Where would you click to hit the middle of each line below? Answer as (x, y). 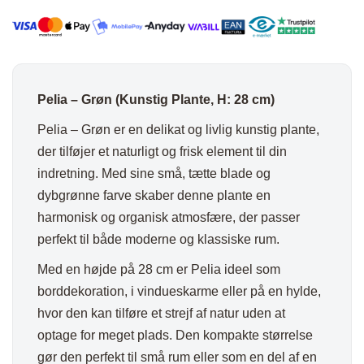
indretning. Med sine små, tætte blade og (154, 173)
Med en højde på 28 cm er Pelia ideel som (159, 269)
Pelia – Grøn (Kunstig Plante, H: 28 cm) (156, 99)
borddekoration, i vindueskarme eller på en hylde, (179, 291)
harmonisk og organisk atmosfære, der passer (169, 217)
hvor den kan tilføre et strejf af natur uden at (161, 313)
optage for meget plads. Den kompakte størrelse (175, 335)
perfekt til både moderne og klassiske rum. (158, 239)
